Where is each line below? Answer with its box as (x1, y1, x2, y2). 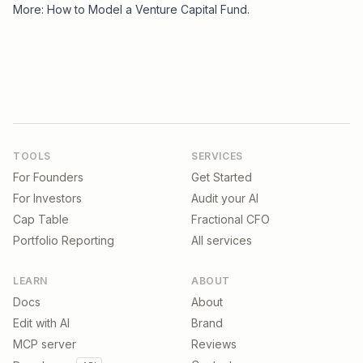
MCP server (13, 337, 76, 351)
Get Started (191, 170, 252, 184)
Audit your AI (191, 191, 258, 205)
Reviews (191, 337, 237, 351)
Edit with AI (13, 316, 70, 330)
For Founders (13, 170, 83, 184)
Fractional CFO (191, 212, 270, 226)
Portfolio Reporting (13, 233, 114, 247)
